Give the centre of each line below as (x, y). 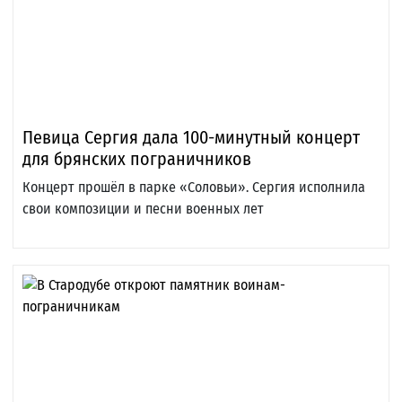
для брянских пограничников (137, 159)
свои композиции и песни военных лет (143, 209)
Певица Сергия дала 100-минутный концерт (191, 138)
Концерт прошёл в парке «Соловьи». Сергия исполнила (194, 188)
